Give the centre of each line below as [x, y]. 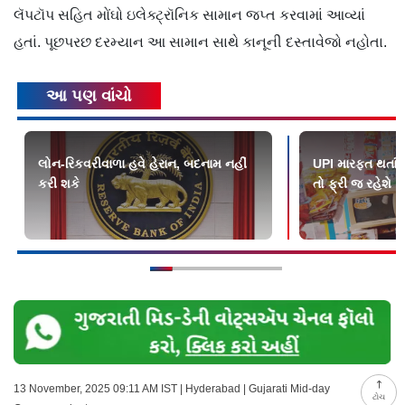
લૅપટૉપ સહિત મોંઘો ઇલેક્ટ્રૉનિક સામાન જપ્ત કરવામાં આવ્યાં [189, 15]
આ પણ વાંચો [89, 96]
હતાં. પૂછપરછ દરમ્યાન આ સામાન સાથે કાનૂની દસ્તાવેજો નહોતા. [202, 42]
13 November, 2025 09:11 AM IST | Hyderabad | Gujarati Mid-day [172, 389]
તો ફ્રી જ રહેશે [353, 184]
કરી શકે [59, 184]
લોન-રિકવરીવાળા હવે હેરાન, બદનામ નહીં [142, 164]
